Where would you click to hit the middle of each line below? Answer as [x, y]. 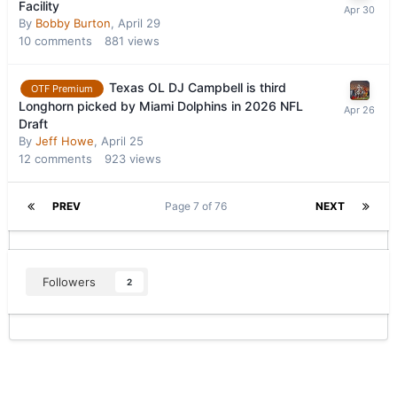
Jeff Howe [65, 141]
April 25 [122, 141]
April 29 [139, 23]
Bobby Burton [73, 23]
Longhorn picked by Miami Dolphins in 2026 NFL [161, 106]
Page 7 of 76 [198, 206]
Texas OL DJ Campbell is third [198, 88]
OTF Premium [62, 89]
